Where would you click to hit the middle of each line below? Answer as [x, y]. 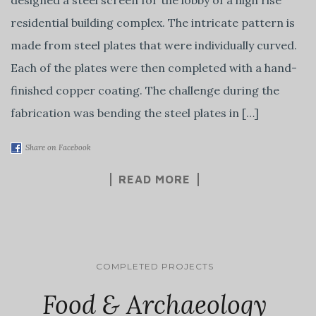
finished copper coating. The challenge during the [145, 90]
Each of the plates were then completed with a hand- [154, 67]
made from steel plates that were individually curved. [154, 45]
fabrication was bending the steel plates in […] [135, 113]
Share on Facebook [58, 147]
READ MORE [154, 179]
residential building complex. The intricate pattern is [153, 22]
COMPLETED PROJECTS [154, 266]
